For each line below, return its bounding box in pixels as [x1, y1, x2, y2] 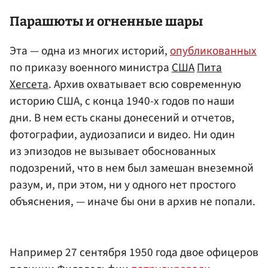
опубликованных [170, 42, 257, 59]
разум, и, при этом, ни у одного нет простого [10, 176, 236, 193]
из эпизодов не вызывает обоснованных [10, 142, 216, 160]
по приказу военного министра [10, 59, 172, 76]
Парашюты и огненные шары [10, 14, 203, 30]
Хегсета [10, 75, 48, 93]
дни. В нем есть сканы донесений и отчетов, [10, 109, 234, 126]
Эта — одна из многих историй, [10, 42, 170, 59]
